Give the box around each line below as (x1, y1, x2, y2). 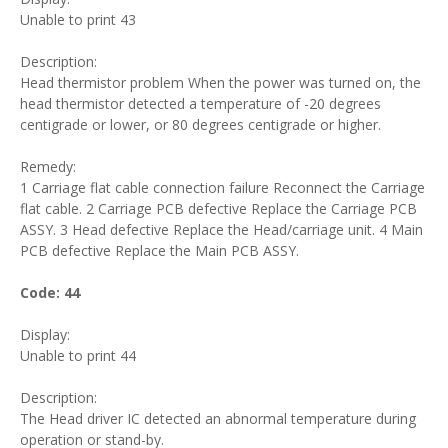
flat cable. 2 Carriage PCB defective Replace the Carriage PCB (20, 199, 417, 218)
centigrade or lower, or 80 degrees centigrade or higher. (20, 115, 381, 134)
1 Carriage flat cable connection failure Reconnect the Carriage (20, 178, 425, 197)
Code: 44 (20, 283, 80, 302)
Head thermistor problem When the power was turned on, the (20, 73, 421, 92)
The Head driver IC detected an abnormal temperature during (20, 409, 416, 428)
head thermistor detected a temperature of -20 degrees (20, 94, 381, 113)
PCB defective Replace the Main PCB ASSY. (20, 241, 299, 260)
